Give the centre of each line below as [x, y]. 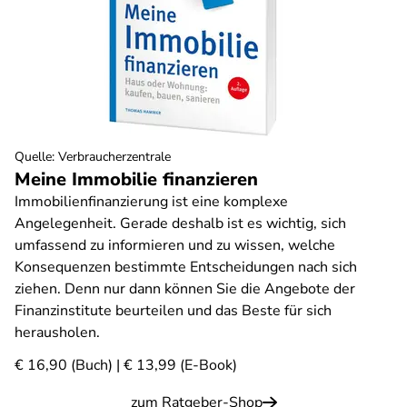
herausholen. [57, 333]
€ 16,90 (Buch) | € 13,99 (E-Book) [126, 365]
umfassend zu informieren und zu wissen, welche [175, 245]
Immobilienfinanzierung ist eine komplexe [151, 202]
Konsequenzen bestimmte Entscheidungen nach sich [186, 267]
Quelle [33, 157]
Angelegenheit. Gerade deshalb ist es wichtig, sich [180, 223]
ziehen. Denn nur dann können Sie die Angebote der [185, 289]
